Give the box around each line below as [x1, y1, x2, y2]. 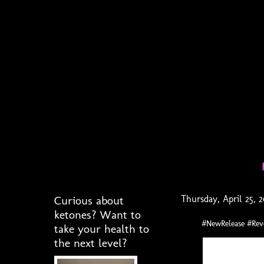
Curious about [54, 193, 124, 207]
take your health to [54, 222, 149, 236]
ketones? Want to [54, 207, 141, 222]
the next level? [54, 236, 127, 250]
